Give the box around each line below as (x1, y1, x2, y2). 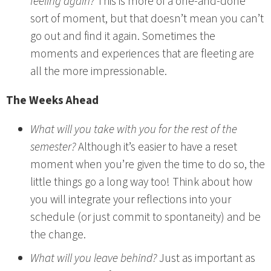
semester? (30, 139, 76, 156)
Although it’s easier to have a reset (76, 139, 237, 156)
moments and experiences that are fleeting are (30, 45, 254, 62)
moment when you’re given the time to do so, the (30, 156, 265, 174)
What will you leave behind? (30, 249, 157, 267)
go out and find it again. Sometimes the (30, 27, 215, 45)
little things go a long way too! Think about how (30, 174, 252, 191)
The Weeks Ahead (6, 92, 99, 109)
